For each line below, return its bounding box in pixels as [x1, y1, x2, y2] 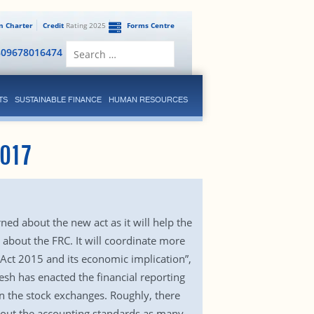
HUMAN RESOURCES [108, 95, 188, 104]
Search [119, 40, 147, 52]
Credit [42, 20, 64, 30]
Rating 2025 [63, 20, 106, 30]
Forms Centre [126, 20, 175, 30]
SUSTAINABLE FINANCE [14, 95, 102, 104]
